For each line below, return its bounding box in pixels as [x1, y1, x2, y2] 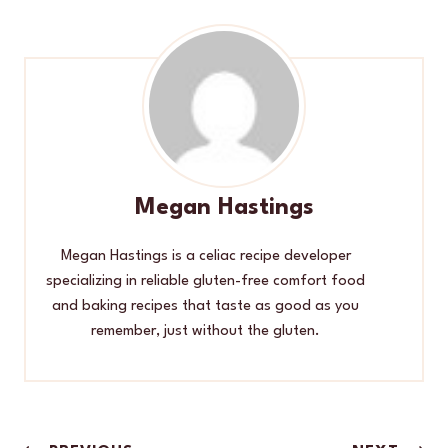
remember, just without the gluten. [91, 324, 321, 340]
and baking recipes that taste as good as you [52, 299, 360, 315]
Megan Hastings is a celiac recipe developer [60, 249, 351, 265]
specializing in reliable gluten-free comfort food [46, 274, 366, 290]
